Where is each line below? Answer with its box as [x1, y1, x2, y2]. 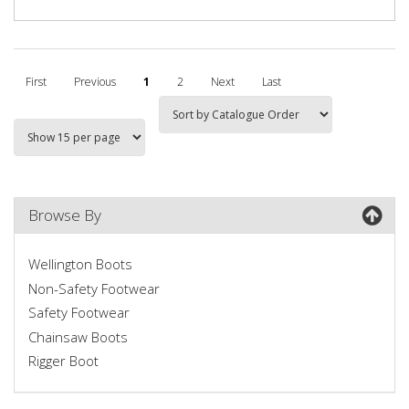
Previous [74, 73, 116, 89]
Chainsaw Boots [28, 327, 128, 346]
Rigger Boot [28, 351, 99, 370]
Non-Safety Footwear [28, 278, 160, 298]
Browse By [28, 204, 101, 225]
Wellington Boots [28, 255, 132, 273]
